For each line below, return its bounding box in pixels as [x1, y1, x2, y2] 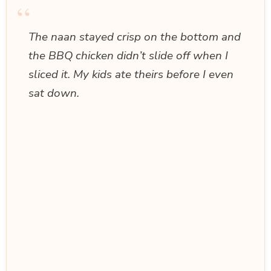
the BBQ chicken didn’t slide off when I [28, 47, 228, 64]
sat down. [28, 85, 79, 101]
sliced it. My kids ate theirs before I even [28, 66, 233, 82]
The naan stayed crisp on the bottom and [28, 28, 241, 45]
